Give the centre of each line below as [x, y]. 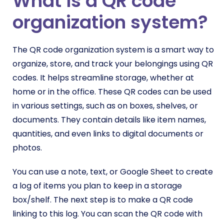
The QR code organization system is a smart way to [113, 50]
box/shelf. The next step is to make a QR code [103, 200]
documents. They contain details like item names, [109, 120]
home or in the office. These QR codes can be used [112, 92]
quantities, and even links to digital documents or [108, 134]
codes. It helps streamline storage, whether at [103, 78]
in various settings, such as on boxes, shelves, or [105, 106]
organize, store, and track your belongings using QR [113, 64]
